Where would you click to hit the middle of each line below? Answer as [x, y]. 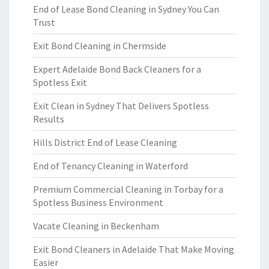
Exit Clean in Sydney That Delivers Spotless [121, 106]
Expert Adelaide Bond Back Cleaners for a [117, 69]
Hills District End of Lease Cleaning [105, 142]
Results [49, 119]
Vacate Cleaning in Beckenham [96, 226]
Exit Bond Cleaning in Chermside [100, 46]
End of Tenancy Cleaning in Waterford [110, 166]
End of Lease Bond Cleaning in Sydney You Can [126, 9]
